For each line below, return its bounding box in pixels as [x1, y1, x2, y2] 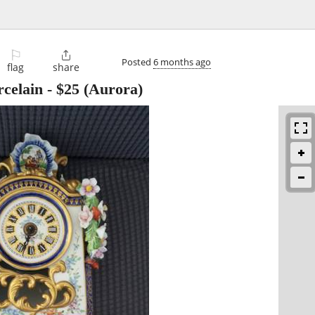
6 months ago [153, 55, 211, 68]
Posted [122, 55, 153, 68]
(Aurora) [79, 80, 143, 98]
